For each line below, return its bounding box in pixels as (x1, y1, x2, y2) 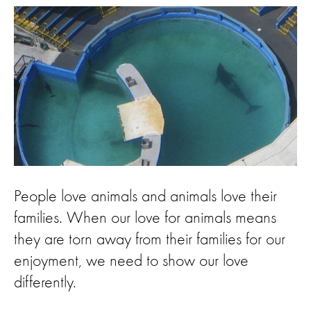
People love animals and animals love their (14, 188, 277, 205)
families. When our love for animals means (14, 210, 276, 227)
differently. (14, 274, 76, 292)
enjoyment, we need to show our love (14, 253, 249, 270)
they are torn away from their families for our (14, 231, 285, 249)
